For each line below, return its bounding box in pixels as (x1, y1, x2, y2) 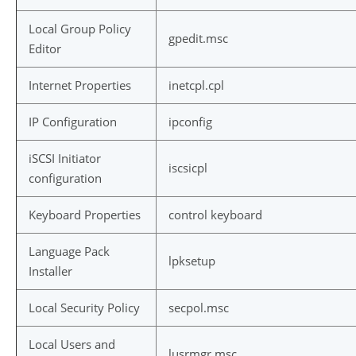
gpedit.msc (168, 30, 228, 46)
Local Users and (29, 336, 115, 352)
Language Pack (29, 243, 110, 259)
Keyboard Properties (29, 207, 141, 222)
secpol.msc (168, 300, 229, 315)
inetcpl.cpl (168, 77, 224, 93)
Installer (29, 263, 72, 279)
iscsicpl (168, 160, 207, 176)
